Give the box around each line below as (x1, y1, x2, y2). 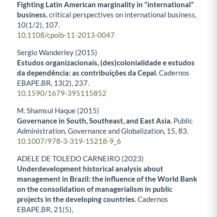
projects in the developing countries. (17, 195, 138, 204)
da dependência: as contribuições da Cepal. (17, 68, 159, 77)
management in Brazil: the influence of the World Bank (17, 174, 197, 184)
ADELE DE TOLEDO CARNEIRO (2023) (17, 154, 144, 163)
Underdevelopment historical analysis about (17, 164, 163, 173)
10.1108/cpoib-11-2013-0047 (17, 31, 115, 40)
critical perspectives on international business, (49, 10, 197, 19)
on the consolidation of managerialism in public (17, 185, 172, 194)
